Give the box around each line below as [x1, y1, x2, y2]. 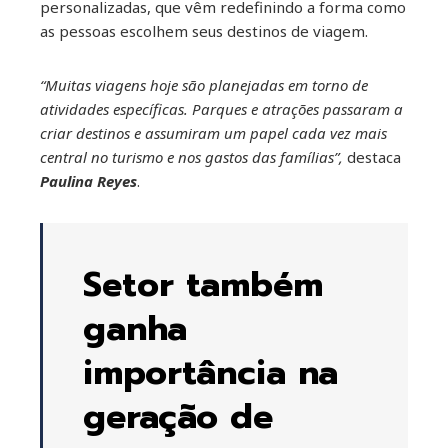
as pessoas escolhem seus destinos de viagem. [40, 20, 368, 41]
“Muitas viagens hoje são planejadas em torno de [40, 74, 368, 95]
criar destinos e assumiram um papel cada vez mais [40, 122, 387, 143]
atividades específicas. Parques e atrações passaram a [40, 98, 403, 119]
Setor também [83, 258, 323, 310]
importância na [83, 346, 338, 398]
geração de [83, 390, 273, 442]
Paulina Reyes [40, 170, 137, 191]
